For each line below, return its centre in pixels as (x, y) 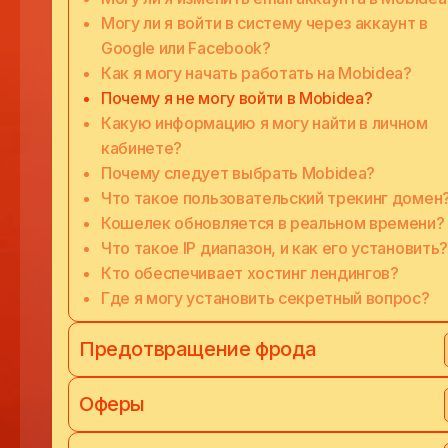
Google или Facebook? (186, 48)
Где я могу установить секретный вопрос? (265, 298)
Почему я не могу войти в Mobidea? (237, 98)
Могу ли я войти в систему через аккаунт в (264, 23)
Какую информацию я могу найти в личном (264, 123)
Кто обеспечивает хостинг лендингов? (250, 273)
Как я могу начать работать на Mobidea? (256, 73)
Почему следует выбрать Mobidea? (238, 173)
